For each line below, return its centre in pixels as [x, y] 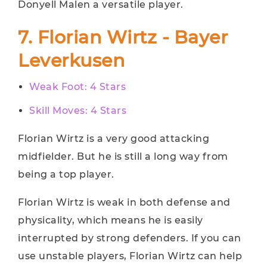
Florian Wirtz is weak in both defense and [124, 202]
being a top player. [66, 174]
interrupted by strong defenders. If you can [130, 238]
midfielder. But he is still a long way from [123, 156]
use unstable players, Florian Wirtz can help [130, 256]
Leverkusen [71, 60]
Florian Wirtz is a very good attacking [114, 139]
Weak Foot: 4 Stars [77, 87]
